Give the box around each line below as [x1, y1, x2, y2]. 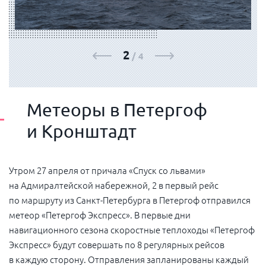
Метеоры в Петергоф [27, 99, 207, 120]
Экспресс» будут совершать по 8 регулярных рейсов [9, 237, 224, 251]
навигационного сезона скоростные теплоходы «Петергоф [9, 223, 255, 236]
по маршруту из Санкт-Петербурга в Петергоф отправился [9, 193, 251, 206]
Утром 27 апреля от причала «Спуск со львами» [9, 163, 205, 176]
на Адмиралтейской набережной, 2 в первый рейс [9, 178, 218, 191]
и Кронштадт [27, 120, 137, 141]
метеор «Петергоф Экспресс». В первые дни [9, 208, 191, 221]
